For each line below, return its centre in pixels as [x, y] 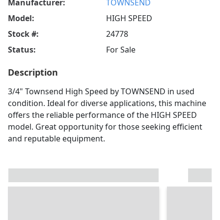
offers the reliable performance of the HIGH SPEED [102, 115]
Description [33, 72]
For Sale [121, 50]
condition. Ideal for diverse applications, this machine [107, 103]
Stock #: [23, 34]
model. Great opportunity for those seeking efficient [105, 127]
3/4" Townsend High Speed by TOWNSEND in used [101, 92]
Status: [22, 50]
